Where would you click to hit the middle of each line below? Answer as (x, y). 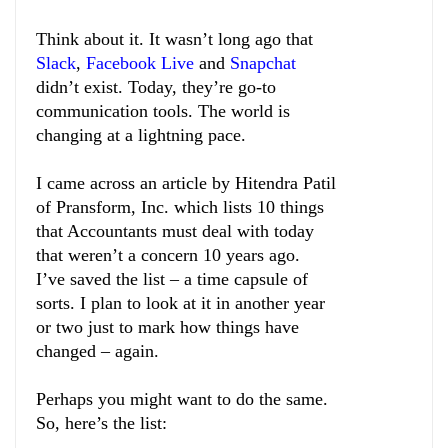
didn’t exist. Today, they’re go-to (156, 86)
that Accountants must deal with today (175, 230)
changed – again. (97, 350)
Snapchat (263, 62)
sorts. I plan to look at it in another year (180, 302)
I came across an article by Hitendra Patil (186, 182)
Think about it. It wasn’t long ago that (174, 38)
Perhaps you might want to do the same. (182, 398)
